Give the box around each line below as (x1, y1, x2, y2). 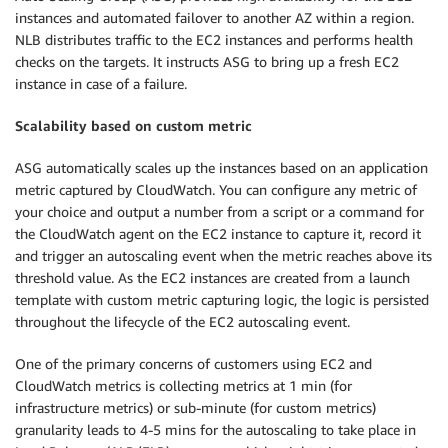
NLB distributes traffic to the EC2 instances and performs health (15, 30, 413, 48)
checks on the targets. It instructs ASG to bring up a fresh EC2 (15, 52, 399, 70)
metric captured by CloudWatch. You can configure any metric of (15, 180, 417, 198)
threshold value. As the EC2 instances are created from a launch (15, 268, 410, 286)
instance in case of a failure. (15, 74, 187, 92)
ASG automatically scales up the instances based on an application (15, 158, 428, 176)
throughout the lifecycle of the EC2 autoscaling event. (15, 312, 350, 330)
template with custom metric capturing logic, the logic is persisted (15, 290, 429, 308)
